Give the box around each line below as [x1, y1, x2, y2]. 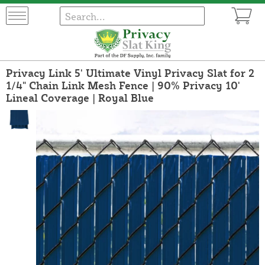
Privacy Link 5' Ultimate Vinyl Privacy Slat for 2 [6, 66, 254, 79]
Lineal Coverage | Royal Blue [6, 91, 154, 104]
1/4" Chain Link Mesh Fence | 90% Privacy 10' [6, 78, 240, 92]
